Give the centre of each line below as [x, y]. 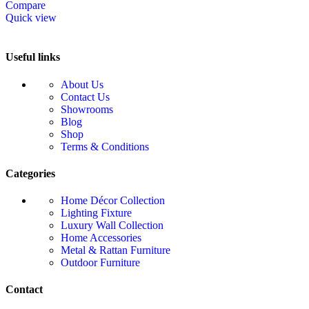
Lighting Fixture [96, 213]
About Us [82, 84]
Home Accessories [101, 238]
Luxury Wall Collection [112, 226]
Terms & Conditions [105, 146]
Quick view [31, 18]
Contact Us [85, 97]
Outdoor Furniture [100, 263]
